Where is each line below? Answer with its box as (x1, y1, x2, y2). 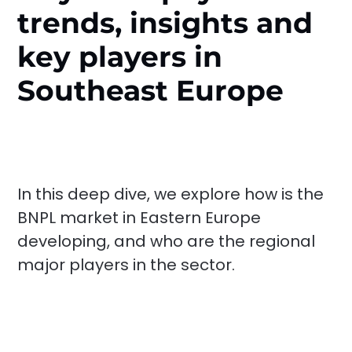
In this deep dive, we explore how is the (17, 182, 324, 205)
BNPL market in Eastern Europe (17, 206, 262, 229)
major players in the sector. (17, 253, 236, 276)
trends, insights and (17, 5, 313, 41)
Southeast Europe (17, 73, 284, 108)
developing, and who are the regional (17, 229, 316, 252)
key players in (17, 39, 223, 75)
